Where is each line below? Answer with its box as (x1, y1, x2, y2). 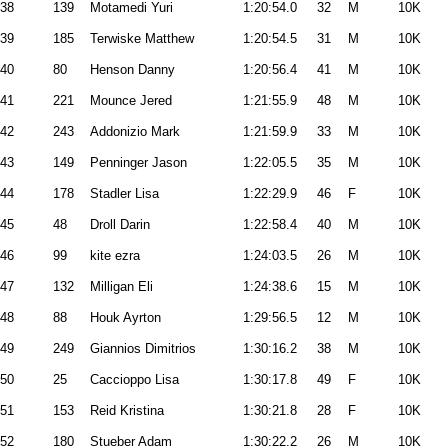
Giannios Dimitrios (90, 341, 196, 356)
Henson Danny (90, 62, 175, 77)
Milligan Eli (90, 279, 153, 294)
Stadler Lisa (90, 186, 159, 201)
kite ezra (90, 248, 140, 263)
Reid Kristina (90, 403, 164, 418)
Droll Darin (90, 217, 150, 232)
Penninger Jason (90, 155, 187, 170)
